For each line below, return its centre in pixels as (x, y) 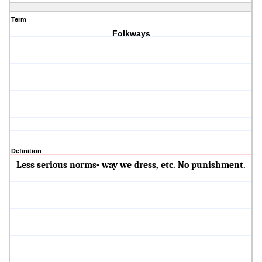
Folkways (131, 34)
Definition (26, 151)
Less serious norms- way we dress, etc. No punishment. (131, 165)
